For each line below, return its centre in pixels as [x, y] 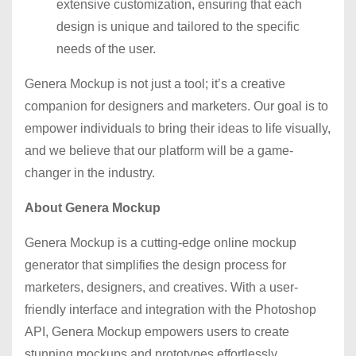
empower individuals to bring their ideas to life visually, [178, 129]
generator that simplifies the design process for [155, 265]
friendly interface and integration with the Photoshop [170, 310]
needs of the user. [106, 49]
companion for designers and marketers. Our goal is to [176, 106]
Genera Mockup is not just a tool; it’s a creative [155, 84]
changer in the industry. [90, 173]
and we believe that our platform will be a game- [159, 151]
